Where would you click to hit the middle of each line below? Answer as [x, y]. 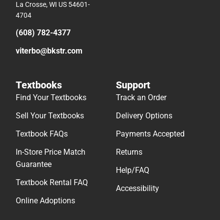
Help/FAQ [133, 170]
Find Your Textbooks [51, 97]
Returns [129, 152]
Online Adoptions [45, 200]
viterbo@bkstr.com [49, 51]
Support [133, 85]
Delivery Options [144, 115]
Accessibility [137, 188]
